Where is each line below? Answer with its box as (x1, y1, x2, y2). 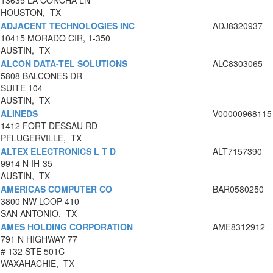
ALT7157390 (213, 145, 262, 158)
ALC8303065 (213, 57, 263, 70)
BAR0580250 (213, 183, 264, 196)
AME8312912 (213, 221, 265, 233)
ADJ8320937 (213, 19, 263, 32)
